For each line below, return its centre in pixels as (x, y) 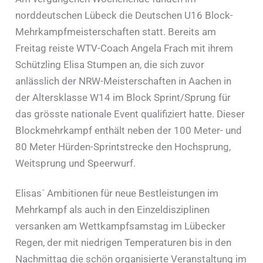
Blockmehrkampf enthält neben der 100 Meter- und (129, 130)
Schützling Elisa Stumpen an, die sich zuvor (110, 64)
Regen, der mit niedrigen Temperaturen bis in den (124, 242)
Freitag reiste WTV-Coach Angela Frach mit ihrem (124, 48)
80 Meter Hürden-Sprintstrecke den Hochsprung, (123, 146)
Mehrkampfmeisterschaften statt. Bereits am (116, 31)
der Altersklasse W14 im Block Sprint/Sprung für (123, 97)
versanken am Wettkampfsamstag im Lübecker (121, 226)
